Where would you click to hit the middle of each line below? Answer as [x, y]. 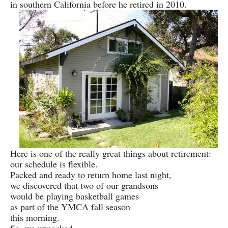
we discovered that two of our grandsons [84, 186]
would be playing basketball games [75, 196]
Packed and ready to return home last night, [91, 175]
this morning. [35, 218]
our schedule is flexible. [54, 164]
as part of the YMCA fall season [70, 207]
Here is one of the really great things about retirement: [111, 153]
